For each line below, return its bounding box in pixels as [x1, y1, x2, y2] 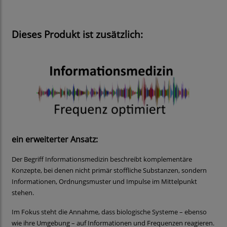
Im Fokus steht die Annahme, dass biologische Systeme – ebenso [12, 207, 207, 217]
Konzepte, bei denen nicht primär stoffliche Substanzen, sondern [12, 166, 207, 175]
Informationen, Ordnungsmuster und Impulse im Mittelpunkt [12, 177, 197, 186]
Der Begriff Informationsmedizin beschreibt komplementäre [12, 155, 192, 164]
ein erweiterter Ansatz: [12, 134, 98, 145]
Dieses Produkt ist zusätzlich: [12, 28, 143, 41]
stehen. [12, 188, 34, 198]
